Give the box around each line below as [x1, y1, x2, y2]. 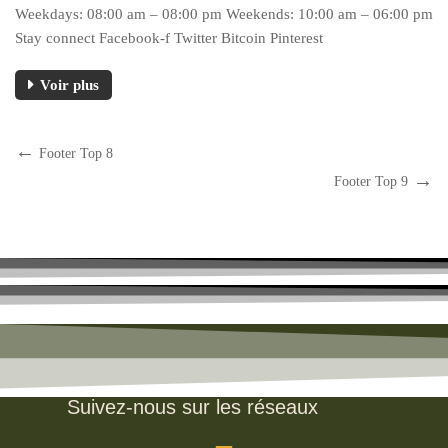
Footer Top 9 [334, 173, 408, 189]
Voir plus [40, 76, 99, 93]
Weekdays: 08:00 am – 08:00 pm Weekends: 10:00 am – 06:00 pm [15, 5, 433, 22]
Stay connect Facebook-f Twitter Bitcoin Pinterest [15, 29, 323, 46]
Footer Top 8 [39, 145, 113, 161]
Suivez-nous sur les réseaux [67, 395, 319, 418]
